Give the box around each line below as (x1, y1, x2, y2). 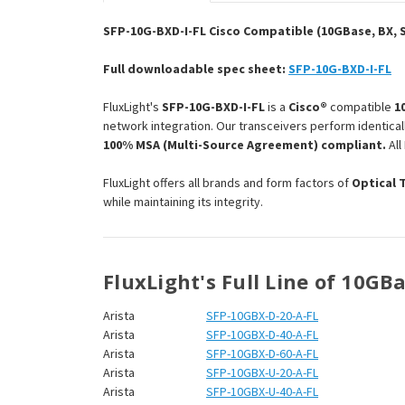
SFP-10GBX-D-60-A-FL (206, 345, 318, 363)
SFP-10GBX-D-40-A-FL (206, 326, 318, 344)
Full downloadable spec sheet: (103, 61, 288, 78)
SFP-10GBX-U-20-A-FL (206, 364, 318, 381)
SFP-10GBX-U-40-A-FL (206, 383, 318, 400)
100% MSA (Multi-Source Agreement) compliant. (103, 137, 386, 154)
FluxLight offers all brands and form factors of (103, 174, 352, 192)
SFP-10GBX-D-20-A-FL (206, 307, 318, 325)
